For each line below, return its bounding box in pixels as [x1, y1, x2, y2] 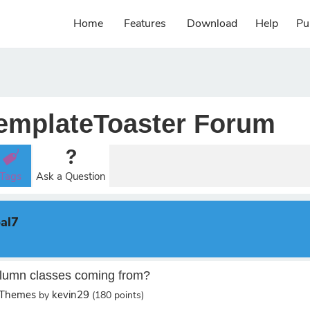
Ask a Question [36, 170, 106, 183]
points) [111, 288, 144, 302]
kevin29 [52, 287, 89, 302]
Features [124, 16, 166, 31]
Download [187, 16, 237, 31]
